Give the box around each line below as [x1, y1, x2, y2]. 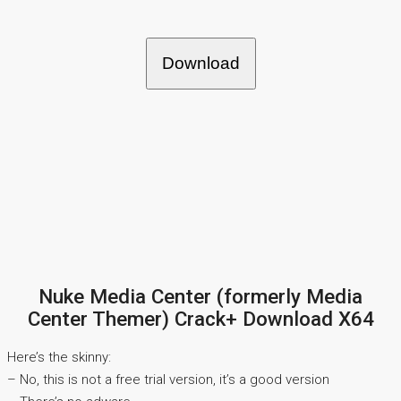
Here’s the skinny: [7, 349, 111, 366]
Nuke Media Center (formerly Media [38, 284, 363, 308]
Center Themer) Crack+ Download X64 [27, 306, 374, 330]
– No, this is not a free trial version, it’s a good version [7, 371, 329, 388]
